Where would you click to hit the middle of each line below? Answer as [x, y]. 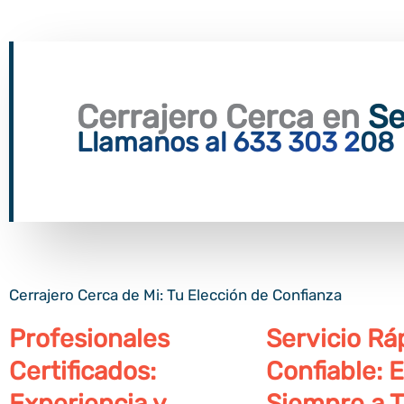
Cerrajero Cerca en [222, 117]
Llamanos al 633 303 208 [235, 143]
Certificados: [83, 372]
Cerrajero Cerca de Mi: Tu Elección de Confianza [175, 295]
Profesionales [89, 339]
